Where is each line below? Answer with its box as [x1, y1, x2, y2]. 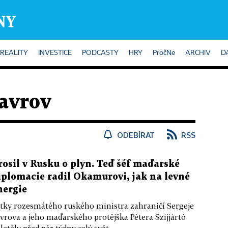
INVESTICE [38, 49, 72, 56]
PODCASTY [82, 49, 119, 56]
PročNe [153, 49, 175, 56]
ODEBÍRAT [117, 130, 155, 139]
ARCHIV [185, 49, 211, 56]
